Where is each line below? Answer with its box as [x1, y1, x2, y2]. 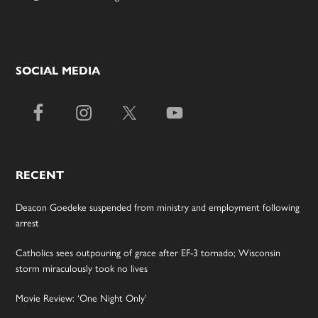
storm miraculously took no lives [16, 260, 148, 275]
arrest [16, 214, 40, 229]
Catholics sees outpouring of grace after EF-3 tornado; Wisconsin [16, 244, 281, 259]
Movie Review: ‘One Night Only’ [16, 290, 148, 305]
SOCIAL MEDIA [16, 63, 101, 77]
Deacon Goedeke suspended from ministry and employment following [16, 199, 300, 214]
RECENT [16, 168, 65, 182]
